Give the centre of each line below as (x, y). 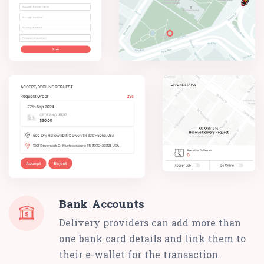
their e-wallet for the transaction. (140, 254)
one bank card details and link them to (152, 238)
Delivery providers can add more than (150, 222)
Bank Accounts (102, 203)
